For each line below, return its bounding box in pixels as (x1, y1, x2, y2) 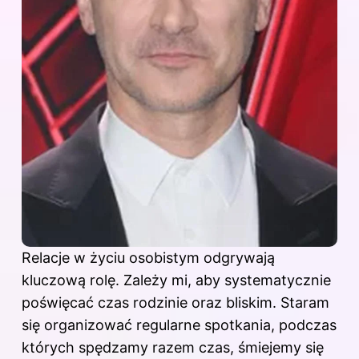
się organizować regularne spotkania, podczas (22, 317, 337, 334)
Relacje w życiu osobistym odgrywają (22, 249, 275, 267)
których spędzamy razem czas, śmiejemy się (22, 339, 324, 357)
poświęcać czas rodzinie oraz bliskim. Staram (22, 294, 329, 312)
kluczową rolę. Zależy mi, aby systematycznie (22, 272, 331, 289)
